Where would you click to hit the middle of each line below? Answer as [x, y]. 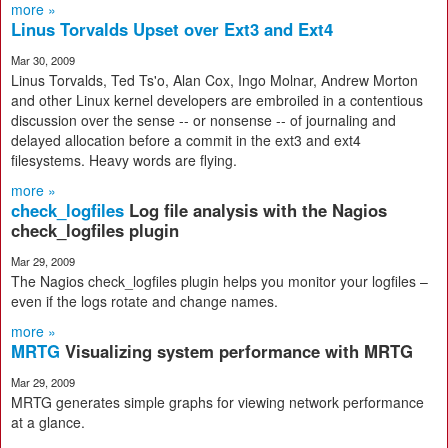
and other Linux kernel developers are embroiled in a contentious [217, 100]
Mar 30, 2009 [43, 60]
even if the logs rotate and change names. [144, 301]
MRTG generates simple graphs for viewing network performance [217, 402]
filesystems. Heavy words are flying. [124, 160]
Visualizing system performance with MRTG [239, 351]
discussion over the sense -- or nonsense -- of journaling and [203, 120]
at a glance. [48, 422]
